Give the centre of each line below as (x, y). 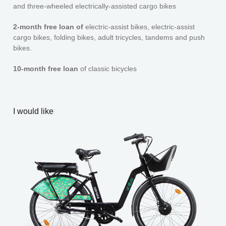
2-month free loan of (48, 26)
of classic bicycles (109, 68)
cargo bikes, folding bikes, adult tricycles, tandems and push (109, 37)
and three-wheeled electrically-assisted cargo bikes (95, 6)
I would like (34, 111)
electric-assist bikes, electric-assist (139, 26)
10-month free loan (47, 68)
